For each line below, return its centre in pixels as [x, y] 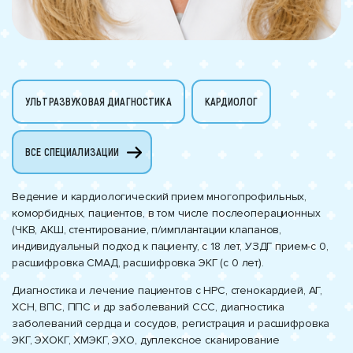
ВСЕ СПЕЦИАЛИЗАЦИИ [72, 152]
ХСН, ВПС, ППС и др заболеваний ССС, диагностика [148, 307]
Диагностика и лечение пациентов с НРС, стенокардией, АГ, [167, 291]
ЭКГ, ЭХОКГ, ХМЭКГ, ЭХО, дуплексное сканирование [146, 340]
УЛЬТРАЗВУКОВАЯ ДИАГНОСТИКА [98, 102]
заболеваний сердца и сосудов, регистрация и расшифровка [171, 324]
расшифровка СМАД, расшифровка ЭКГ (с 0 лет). [138, 263]
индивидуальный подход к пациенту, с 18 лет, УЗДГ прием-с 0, [170, 247]
